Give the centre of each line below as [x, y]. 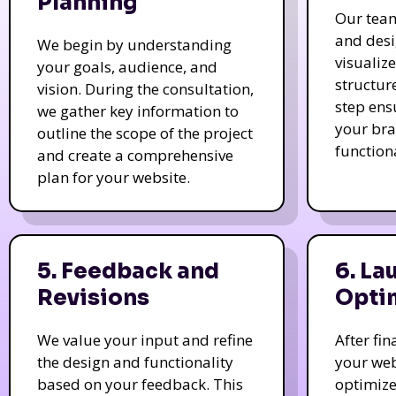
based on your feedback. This [140, 384]
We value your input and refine [145, 339]
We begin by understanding [134, 44]
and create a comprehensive [135, 155]
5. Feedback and [128, 271]
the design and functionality [135, 362]
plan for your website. [114, 177]
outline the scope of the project [145, 133]
